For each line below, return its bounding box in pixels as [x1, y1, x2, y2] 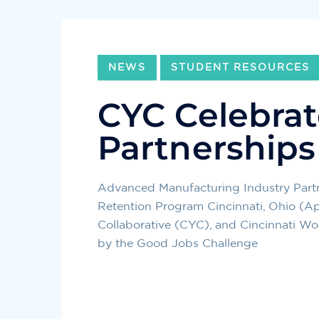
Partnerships [98, 127, 316, 169]
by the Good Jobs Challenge [98, 238, 258, 250]
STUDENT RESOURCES [171, 63, 310, 73]
